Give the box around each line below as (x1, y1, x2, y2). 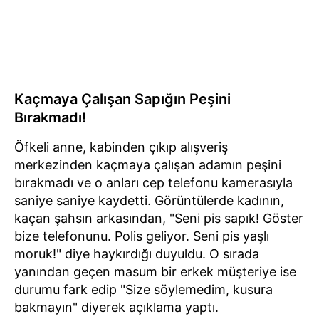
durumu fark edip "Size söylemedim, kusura (14, 281, 273, 297)
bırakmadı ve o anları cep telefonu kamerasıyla (14, 174, 293, 190)
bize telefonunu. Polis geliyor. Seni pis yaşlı (14, 228, 269, 244)
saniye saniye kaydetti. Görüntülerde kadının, (14, 192, 284, 208)
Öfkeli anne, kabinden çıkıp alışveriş (14, 139, 228, 155)
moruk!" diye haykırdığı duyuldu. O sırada (14, 246, 259, 261)
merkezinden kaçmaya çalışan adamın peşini (14, 157, 281, 172)
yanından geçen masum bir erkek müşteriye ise (14, 263, 296, 279)
